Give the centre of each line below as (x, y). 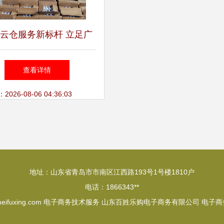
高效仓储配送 (37, 94)
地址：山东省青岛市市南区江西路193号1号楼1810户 (112, 172)
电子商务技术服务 (71, 202)
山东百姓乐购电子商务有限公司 (150, 202)
